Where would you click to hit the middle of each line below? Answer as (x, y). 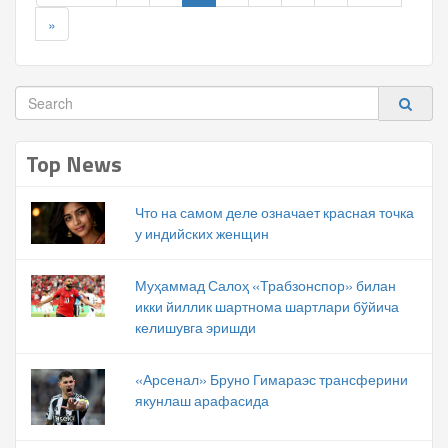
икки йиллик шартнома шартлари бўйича (267, 306)
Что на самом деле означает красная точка (274, 212)
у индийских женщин (202, 233)
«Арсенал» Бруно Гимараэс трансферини (271, 379)
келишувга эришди (195, 327)
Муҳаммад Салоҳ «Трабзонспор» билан (265, 285)
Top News (74, 164)
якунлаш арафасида (202, 400)
